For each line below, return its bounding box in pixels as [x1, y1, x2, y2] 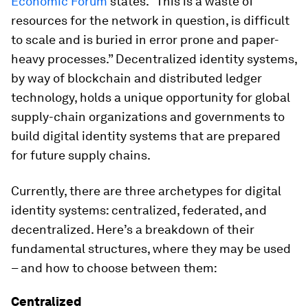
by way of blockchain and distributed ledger [11, 71, 262, 85]
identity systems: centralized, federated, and [11, 203, 267, 217]
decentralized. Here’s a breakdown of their [11, 222, 254, 236]
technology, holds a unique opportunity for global [11, 90, 290, 104]
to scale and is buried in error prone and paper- [11, 32, 279, 47]
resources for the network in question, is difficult [11, 13, 289, 27]
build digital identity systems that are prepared [11, 129, 280, 143]
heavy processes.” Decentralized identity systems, [11, 52, 297, 66]
